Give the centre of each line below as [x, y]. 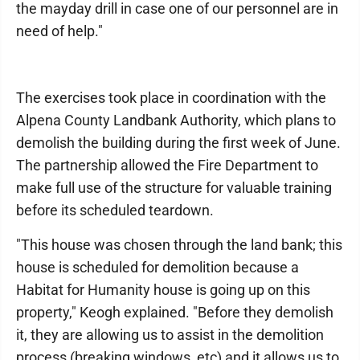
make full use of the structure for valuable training [174, 188]
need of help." [59, 31]
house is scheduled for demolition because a [157, 267]
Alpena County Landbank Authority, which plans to [176, 120]
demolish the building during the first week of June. [178, 143]
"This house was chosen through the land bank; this [179, 245]
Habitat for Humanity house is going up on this [163, 290]
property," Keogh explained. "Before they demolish [175, 312]
